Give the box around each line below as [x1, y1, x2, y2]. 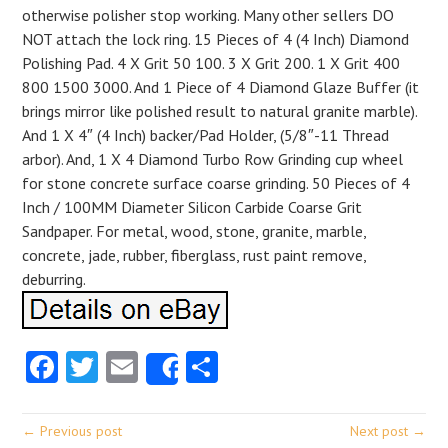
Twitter [98, 346, 197, 388]
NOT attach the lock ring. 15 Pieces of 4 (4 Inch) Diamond [22, 29, 410, 49]
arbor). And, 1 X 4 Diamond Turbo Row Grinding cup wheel [22, 149, 404, 169]
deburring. [22, 269, 87, 289]
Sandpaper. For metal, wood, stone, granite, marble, [22, 221, 367, 241]
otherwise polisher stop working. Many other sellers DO [22, 5, 395, 25]
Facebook [58, 346, 190, 388]
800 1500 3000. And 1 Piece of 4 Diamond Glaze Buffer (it [22, 77, 420, 97]
